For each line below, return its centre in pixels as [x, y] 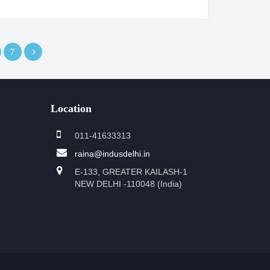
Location [71, 109]
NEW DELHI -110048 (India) [128, 184]
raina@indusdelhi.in [112, 154]
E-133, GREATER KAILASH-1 [131, 172]
